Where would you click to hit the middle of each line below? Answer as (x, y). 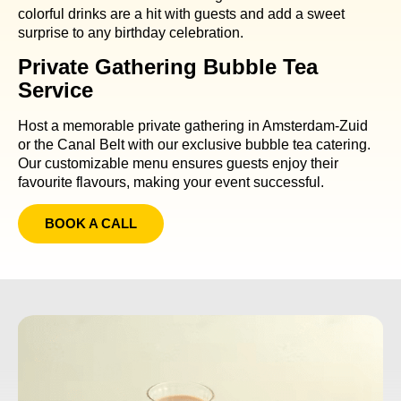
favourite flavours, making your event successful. (171, 182)
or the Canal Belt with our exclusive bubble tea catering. (194, 144)
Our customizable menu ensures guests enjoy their (178, 163)
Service (55, 90)
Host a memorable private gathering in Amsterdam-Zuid (193, 125)
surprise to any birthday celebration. (131, 33)
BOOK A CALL (91, 224)
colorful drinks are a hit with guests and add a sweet (181, 14)
